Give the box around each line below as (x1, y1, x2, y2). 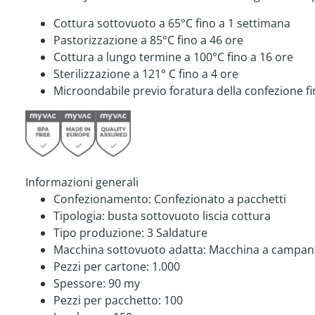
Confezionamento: (53, 191, 151, 207)
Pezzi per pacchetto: (53, 292, 161, 309)
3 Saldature (147, 225, 207, 241)
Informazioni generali (25, 174, 139, 191)
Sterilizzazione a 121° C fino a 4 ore (53, 66, 238, 82)
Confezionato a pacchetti (154, 191, 286, 207)
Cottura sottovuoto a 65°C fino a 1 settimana (53, 15, 290, 32)
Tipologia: (53, 208, 105, 224)
